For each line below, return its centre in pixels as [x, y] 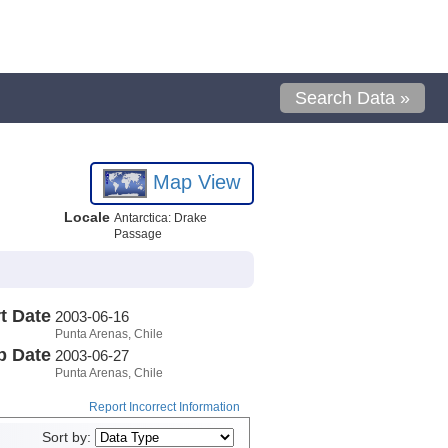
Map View [194, 181]
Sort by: [68, 438]
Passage [137, 234]
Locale [86, 217]
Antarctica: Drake [160, 218]
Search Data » [353, 98]
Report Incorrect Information [164, 407]
